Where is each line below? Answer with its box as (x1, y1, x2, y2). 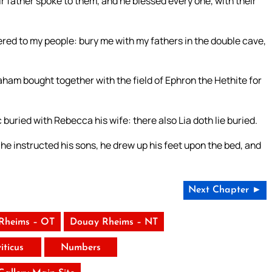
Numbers (60, 243, 101, 253)
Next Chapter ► (188, 185, 262, 195)
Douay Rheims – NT (69, 217, 158, 228)
